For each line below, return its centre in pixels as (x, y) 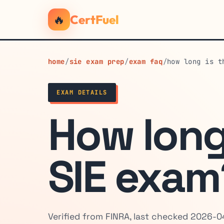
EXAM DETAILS (82, 93)
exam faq (146, 61)
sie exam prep (97, 61)
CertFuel (94, 19)
